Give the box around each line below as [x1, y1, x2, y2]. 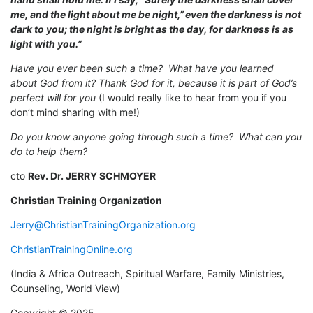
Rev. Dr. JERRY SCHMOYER [28, 170, 156, 182]
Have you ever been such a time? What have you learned [10, 62, 274, 75]
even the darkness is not [185, 8, 301, 21]
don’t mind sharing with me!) [10, 106, 140, 119]
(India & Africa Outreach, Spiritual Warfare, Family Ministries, [10, 268, 284, 280]
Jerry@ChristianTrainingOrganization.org [10, 219, 196, 231]
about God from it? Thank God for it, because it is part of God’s [10, 77, 297, 89]
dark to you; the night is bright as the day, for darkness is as [10, 23, 293, 36]
